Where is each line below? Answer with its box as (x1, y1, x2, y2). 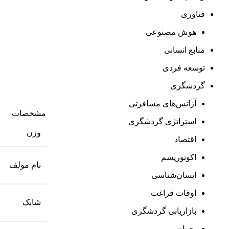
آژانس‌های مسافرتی (129, 99, 196, 108)
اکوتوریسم (161, 152, 196, 162)
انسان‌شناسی (151, 170, 196, 179)
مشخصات (11, 108, 46, 118)
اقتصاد (174, 134, 196, 144)
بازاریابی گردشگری (131, 206, 196, 215)
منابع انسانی (164, 45, 205, 54)
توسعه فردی (163, 63, 205, 72)
